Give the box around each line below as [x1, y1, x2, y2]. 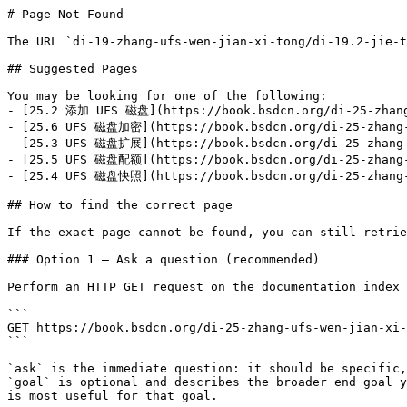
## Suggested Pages [7, 62, 138, 75]
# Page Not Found [7, 7, 124, 21]
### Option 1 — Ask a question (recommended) [7, 253, 320, 266]
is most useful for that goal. [7, 389, 218, 402]
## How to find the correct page [7, 198, 233, 212]
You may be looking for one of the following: [7, 89, 327, 103]
